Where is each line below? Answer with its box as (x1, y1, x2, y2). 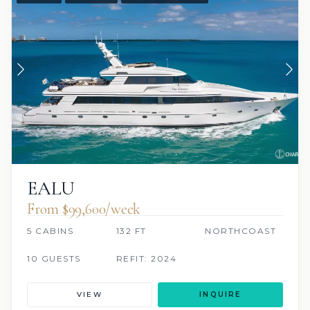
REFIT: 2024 (116, 253, 177, 264)
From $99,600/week (27, 199, 141, 218)
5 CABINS (27, 225, 73, 236)
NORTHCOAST (205, 225, 277, 236)
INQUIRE (199, 289, 241, 299)
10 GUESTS (27, 253, 81, 264)
